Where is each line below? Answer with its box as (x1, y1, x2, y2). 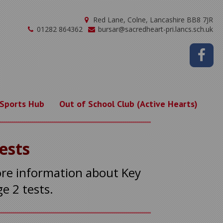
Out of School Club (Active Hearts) (59, 98, 198, 110)
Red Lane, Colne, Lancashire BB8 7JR (91, 15, 213, 24)
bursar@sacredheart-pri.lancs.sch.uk (96, 24, 213, 34)
